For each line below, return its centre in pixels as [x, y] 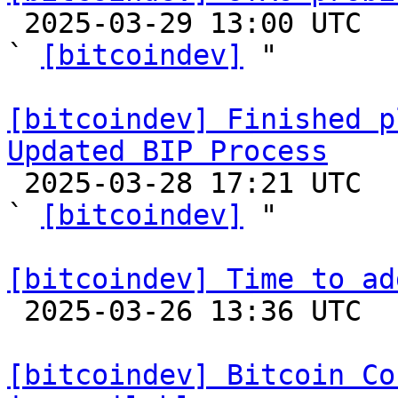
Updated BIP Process [167, 151]
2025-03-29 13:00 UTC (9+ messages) [16, 23]
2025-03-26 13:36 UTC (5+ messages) [16, 311]
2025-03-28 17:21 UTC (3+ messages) [16, 183]
